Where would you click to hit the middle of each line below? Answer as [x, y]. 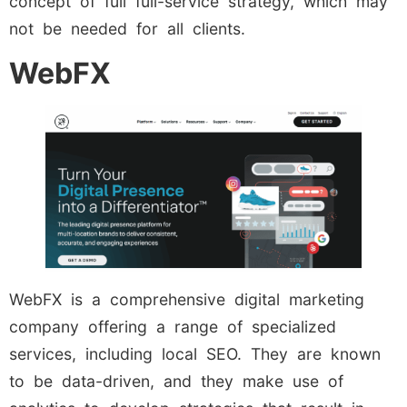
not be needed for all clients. [127, 29]
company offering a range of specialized [173, 326]
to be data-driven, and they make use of [176, 381]
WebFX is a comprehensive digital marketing [187, 299]
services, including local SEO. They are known [195, 353]
